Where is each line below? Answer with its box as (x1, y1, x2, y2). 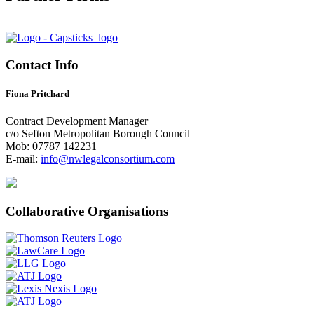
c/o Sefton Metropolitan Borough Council (6, 127, 190, 139)
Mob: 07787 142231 (6, 139, 97, 152)
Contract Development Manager (6, 114, 148, 127)
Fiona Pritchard (6, 88, 69, 99)
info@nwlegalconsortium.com (41, 152, 175, 165)
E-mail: (6, 152, 41, 165)
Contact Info (6, 57, 78, 72)
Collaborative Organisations (6, 203, 168, 219)
